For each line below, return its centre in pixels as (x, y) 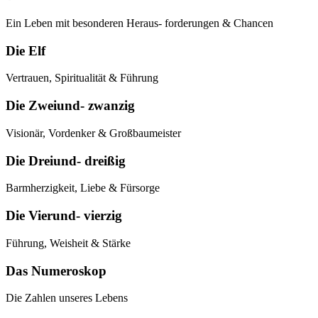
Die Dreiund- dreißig (66, 160)
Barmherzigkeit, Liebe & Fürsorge (83, 188)
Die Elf (26, 50)
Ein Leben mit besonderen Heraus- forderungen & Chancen (139, 23)
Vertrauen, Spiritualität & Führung (82, 78)
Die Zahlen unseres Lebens (67, 298)
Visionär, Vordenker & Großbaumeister (93, 133)
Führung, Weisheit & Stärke (68, 243)
